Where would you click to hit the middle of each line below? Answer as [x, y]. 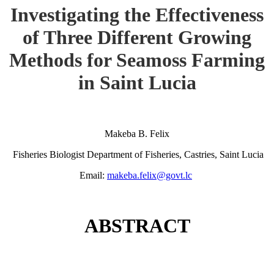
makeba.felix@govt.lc [150, 175]
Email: [93, 175]
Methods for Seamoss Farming [137, 60]
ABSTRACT [137, 226]
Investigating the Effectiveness [137, 15]
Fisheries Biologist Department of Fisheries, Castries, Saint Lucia [138, 154]
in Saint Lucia [137, 83]
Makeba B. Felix [137, 133]
